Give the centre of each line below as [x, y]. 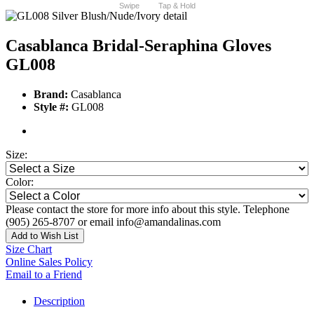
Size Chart [29, 250]
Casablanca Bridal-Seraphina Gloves [138, 46]
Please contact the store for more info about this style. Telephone [148, 210]
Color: [20, 182]
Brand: [51, 95]
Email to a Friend [44, 275]
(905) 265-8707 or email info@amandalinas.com [113, 222]
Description [59, 301]
